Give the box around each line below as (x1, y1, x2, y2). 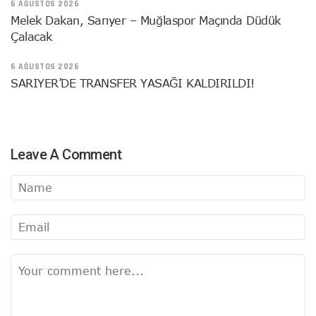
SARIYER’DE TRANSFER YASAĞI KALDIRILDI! (11, 76, 255, 90)
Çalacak (11, 30, 52, 43)
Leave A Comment (11, 145, 121, 163)
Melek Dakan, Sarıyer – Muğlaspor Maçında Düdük (11, 13, 281, 27)
